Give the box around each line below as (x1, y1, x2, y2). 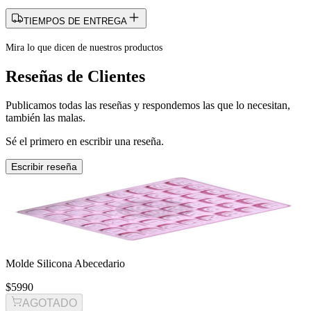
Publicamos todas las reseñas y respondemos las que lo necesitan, (6, 99, 290, 112)
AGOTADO (22, 297, 77, 310)
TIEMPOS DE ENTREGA (24, 15, 127, 26)
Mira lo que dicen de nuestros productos (6, 42, 162, 53)
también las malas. (6, 112, 85, 124)
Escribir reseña (11, 161, 77, 173)
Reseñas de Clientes (6, 67, 145, 85)
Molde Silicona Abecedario (6, 258, 125, 270)
